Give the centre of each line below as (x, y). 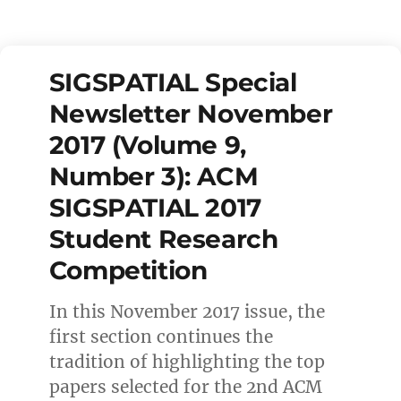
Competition (128, 270)
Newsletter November (191, 113)
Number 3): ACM (154, 176)
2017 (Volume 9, (147, 145)
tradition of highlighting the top (187, 361)
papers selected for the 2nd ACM (185, 386)
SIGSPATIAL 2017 (155, 207)
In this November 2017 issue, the (187, 311)
